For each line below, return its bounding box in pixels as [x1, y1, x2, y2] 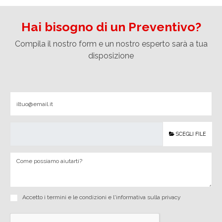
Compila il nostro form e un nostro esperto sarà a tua [14, 39, 208, 49]
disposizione [88, 51, 134, 61]
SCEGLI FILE [176, 131, 206, 137]
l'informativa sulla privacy [113, 193, 181, 201]
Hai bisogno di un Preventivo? [21, 19, 201, 35]
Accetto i [22, 193, 47, 201]
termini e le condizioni [47, 193, 107, 201]
